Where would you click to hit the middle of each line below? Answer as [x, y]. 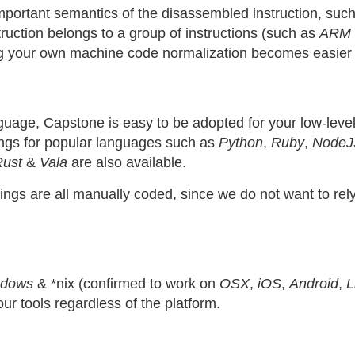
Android [314, 284]
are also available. [127, 162]
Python [241, 143]
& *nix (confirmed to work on [126, 284]
